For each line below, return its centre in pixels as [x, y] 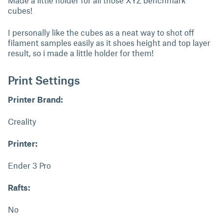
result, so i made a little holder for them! [81, 53]
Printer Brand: [35, 99]
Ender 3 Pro [29, 165]
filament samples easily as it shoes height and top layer [109, 43]
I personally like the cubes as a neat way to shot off [101, 32]
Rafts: [19, 187]
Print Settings [44, 80]
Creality [22, 121]
